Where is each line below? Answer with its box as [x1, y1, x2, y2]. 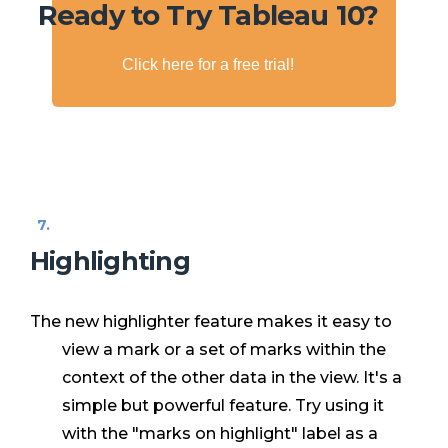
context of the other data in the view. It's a [62, 368, 402, 388]
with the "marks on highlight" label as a [62, 424, 378, 444]
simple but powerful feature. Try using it [62, 396, 384, 416]
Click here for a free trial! [122, 56, 294, 74]
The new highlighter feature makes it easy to [30, 312, 392, 332]
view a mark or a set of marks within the [62, 340, 386, 360]
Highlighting [30, 244, 190, 276]
